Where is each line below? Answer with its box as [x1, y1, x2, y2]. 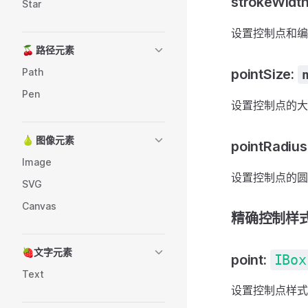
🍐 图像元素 [22, 134, 74, 146]
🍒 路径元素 [22, 44, 74, 56]
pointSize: [231, 66, 298, 82]
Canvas [22, 200, 56, 212]
